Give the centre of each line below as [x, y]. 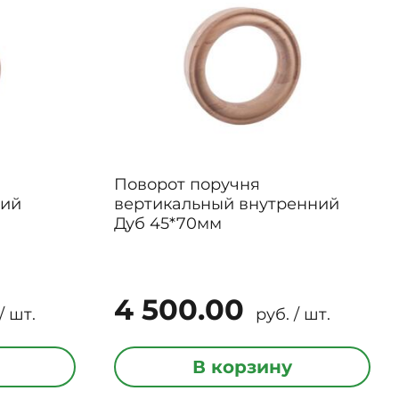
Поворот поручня [187, 184]
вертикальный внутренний [226, 204]
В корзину [242, 367]
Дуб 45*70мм [167, 224]
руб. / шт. [290, 314]
